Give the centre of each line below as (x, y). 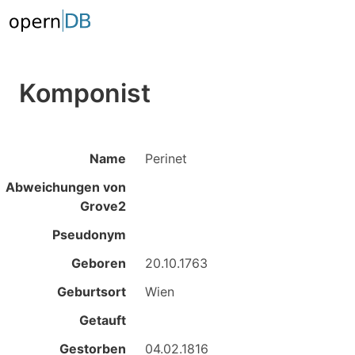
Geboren (99, 263)
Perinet (166, 158)
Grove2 (103, 206)
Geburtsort (92, 292)
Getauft (103, 320)
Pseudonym (90, 235)
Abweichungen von (66, 187)
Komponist (85, 93)
